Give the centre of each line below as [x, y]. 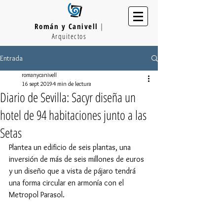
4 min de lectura [72, 84]
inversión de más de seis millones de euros [77, 159]
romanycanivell [39, 75]
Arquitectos [69, 36]
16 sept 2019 [37, 84]
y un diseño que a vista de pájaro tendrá [73, 171]
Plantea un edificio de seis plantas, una [71, 147]
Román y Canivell [66, 26]
